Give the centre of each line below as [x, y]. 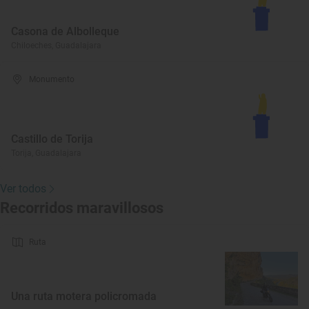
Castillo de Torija [52, 139]
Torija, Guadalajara [46, 153]
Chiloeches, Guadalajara [56, 46]
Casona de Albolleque [65, 31]
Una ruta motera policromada [84, 296]
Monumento [52, 79]
